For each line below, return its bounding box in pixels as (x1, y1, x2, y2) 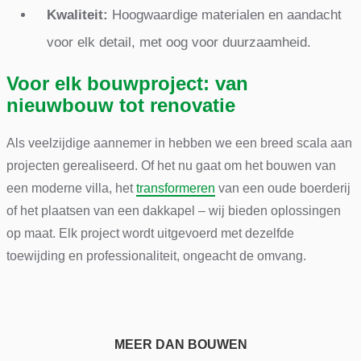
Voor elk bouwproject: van (6, 72, 248, 94)
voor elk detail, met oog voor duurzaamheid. (46, 34, 311, 50)
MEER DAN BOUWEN (114, 337, 247, 351)
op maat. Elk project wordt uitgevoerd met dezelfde (6, 226, 294, 240)
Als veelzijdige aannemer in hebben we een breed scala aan (6, 135, 352, 150)
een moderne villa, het (6, 180, 136, 195)
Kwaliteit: (46, 6, 108, 23)
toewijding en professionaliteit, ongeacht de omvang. (6, 248, 306, 263)
